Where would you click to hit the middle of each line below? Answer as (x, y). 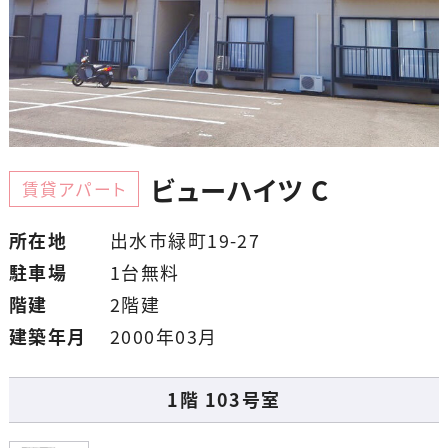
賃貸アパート (74, 189)
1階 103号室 (224, 400)
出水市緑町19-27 (185, 241)
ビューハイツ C (240, 190)
